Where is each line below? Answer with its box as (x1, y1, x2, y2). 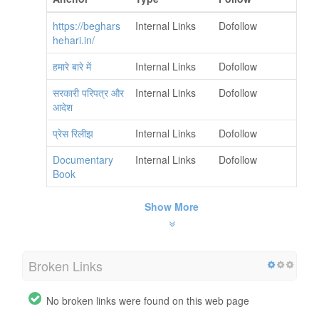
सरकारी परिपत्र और (53, 85, 124, 100)
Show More (145, 199, 199, 214)
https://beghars (53, 18, 120, 33)
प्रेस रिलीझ (53, 125, 93, 140)
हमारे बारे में (53, 58, 91, 73)
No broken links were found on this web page (46, 293, 249, 308)
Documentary (53, 152, 113, 167)
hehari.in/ (53, 32, 95, 47)
